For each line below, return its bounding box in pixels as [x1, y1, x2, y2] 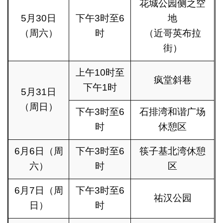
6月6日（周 [14, 145, 63, 156]
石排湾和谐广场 [139, 106, 206, 117]
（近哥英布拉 [144, 27, 201, 38]
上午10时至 [75, 67, 124, 78]
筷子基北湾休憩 [139, 145, 206, 156]
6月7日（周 [14, 185, 63, 196]
